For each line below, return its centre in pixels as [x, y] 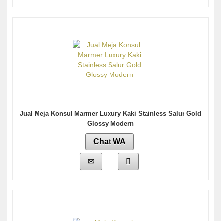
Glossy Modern [110, 124]
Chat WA [109, 142]
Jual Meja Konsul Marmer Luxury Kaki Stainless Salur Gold [110, 114]
